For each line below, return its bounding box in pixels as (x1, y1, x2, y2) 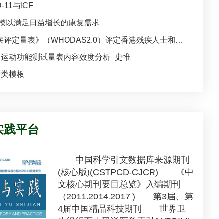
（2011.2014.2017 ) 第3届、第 (57, 191, 193, 201)
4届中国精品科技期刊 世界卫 (57, 203, 186, 214)
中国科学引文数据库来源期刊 (57, 154, 190, 165)
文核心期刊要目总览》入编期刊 (57, 179, 181, 189)
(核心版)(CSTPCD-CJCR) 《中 (57, 167, 194, 177)
